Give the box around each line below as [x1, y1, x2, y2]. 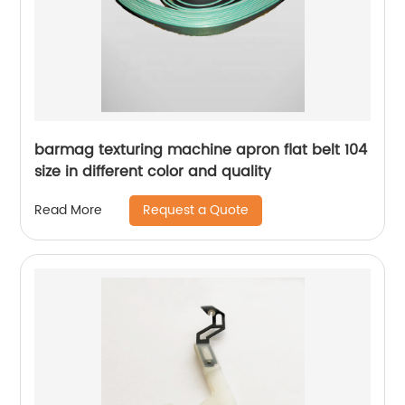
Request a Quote [143, 199, 250, 221]
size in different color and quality [34, 159, 272, 184]
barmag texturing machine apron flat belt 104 [34, 137, 368, 162]
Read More [34, 200, 103, 221]
